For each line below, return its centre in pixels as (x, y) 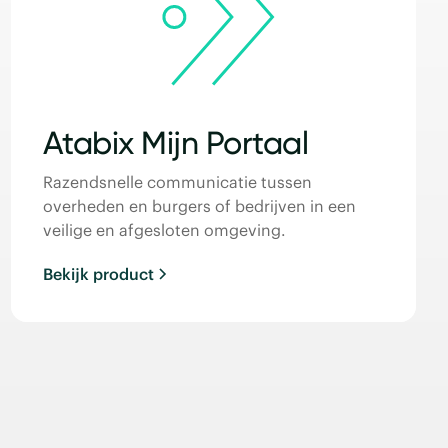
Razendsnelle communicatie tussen (177, 181)
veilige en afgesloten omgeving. (164, 229)
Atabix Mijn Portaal (175, 143)
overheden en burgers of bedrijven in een (199, 205)
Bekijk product (98, 273)
